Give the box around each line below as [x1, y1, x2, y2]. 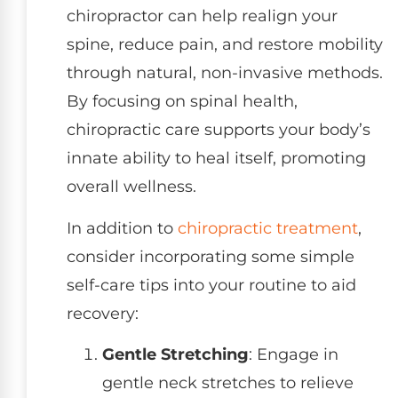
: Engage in [249, 345, 338, 365]
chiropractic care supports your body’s [67, 120, 370, 140]
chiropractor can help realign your [67, 6, 338, 27]
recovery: [67, 303, 139, 323]
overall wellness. [67, 177, 196, 197]
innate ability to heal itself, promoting [67, 148, 366, 169]
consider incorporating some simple [67, 246, 354, 267]
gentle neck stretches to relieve [102, 373, 354, 394]
